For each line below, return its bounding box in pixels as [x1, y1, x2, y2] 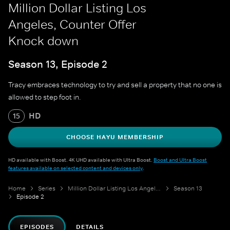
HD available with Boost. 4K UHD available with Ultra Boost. [8, 156, 154, 164]
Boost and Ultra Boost [154, 156, 207, 164]
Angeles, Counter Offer [8, 17, 137, 32]
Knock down [8, 33, 79, 48]
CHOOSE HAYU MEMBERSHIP [66, 133, 164, 142]
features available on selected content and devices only [8, 164, 143, 172]
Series [38, 184, 55, 193]
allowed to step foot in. [8, 92, 81, 102]
